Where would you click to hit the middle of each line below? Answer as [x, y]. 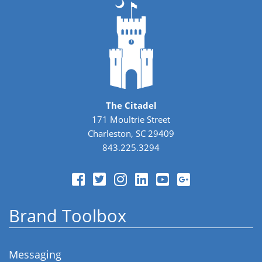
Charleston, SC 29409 [131, 133]
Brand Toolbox [68, 216]
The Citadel [131, 105]
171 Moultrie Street [131, 119]
